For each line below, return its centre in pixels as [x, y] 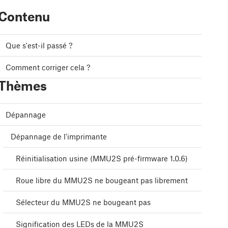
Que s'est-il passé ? [39, 46]
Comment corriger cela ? [48, 67]
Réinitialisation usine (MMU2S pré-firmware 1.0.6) [102, 159]
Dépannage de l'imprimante [59, 137]
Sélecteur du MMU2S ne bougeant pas [83, 202]
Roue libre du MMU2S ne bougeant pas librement [102, 180]
